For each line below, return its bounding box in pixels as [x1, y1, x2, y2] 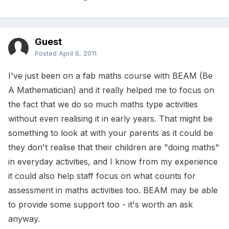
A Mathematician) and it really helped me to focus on [8, 85, 214, 96]
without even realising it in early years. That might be [8, 113, 213, 124]
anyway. [8, 214, 40, 224]
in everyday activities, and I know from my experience [8, 156, 218, 167]
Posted [35, 49, 59, 58]
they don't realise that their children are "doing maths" [8, 142, 219, 153]
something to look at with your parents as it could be [8, 128, 213, 139]
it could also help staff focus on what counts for [8, 171, 196, 181]
